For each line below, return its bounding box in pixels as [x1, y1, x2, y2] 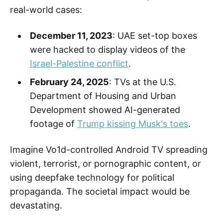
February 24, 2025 [29, 76, 109, 87]
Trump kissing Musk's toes [77, 118, 188, 129]
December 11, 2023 [29, 30, 112, 41]
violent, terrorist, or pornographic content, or [10, 158, 201, 169]
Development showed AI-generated [29, 104, 180, 115]
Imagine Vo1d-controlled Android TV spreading [10, 144, 208, 155]
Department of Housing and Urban [29, 90, 176, 101]
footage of [29, 118, 77, 129]
